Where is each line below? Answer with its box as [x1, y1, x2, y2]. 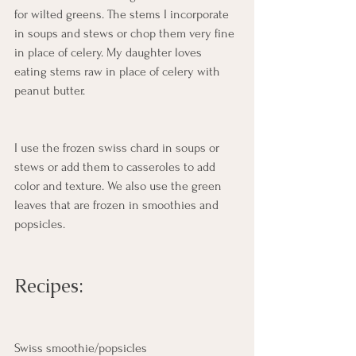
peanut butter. [14, 83, 91, 99]
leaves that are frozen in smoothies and [14, 198, 222, 213]
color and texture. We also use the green [14, 179, 225, 194]
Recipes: [14, 273, 83, 299]
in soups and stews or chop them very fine [14, 26, 238, 41]
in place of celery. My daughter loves [14, 45, 205, 60]
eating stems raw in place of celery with [14, 64, 223, 79]
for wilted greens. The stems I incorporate [14, 7, 232, 22]
